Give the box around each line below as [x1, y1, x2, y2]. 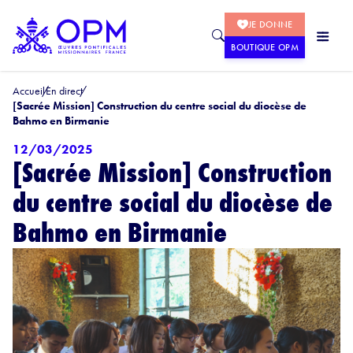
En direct [46, 84, 83, 98]
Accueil [13, 84, 45, 98]
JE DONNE [248, 18, 293, 32]
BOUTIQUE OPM [231, 41, 299, 54]
